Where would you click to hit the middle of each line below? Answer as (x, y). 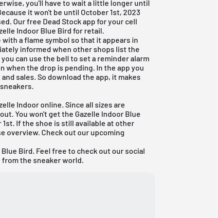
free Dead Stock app (61, 21)
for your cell (117, 21)
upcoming (108, 132)
